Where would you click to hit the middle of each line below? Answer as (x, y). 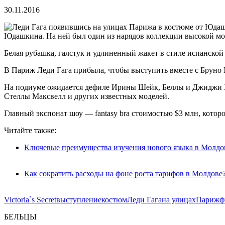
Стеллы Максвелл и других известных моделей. (87, 96)
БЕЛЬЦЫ (20, 216)
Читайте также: (30, 130)
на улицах (179, 199)
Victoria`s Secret (30, 199)
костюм (114, 199)
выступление (79, 199)
